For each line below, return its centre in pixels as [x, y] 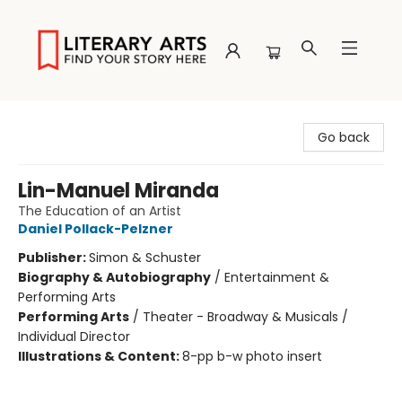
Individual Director [74, 336]
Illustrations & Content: [100, 356]
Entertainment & [277, 277]
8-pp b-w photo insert [252, 356]
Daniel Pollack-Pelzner [96, 229]
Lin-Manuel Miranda [118, 191]
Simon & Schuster [145, 258]
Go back [344, 137]
